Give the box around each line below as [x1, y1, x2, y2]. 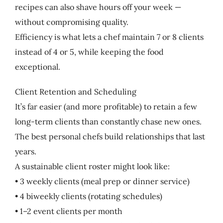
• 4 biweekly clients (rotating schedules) [14, 191, 162, 201]
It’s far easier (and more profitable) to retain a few [14, 101, 197, 111]
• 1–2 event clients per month [14, 206, 122, 216]
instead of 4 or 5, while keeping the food [14, 46, 164, 57]
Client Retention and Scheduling [14, 86, 136, 97]
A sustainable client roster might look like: [14, 161, 170, 171]
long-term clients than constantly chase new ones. [14, 116, 202, 126]
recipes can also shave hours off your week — [14, 1, 181, 12]
